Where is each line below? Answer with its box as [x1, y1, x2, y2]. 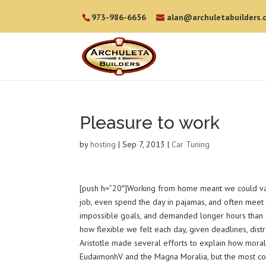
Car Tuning [172, 139, 210, 150]
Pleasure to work [80, 112, 220, 133]
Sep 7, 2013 [122, 139, 166, 150]
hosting [90, 139, 116, 150]
